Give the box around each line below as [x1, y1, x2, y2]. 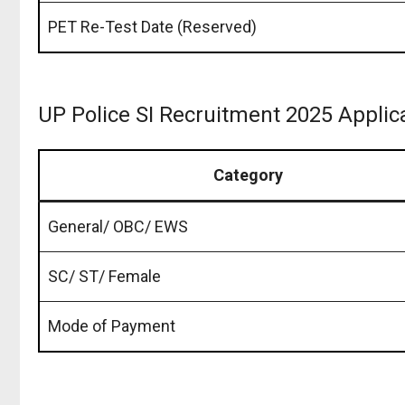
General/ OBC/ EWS [48, 216, 188, 236]
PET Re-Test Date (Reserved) [48, 16, 257, 36]
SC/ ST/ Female [48, 266, 161, 286]
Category [212, 165, 283, 184]
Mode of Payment [48, 316, 175, 335]
